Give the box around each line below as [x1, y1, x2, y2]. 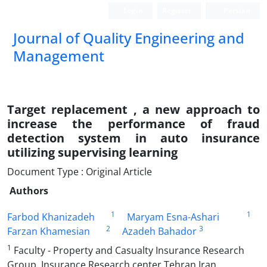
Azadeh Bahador [122, 225, 197, 238]
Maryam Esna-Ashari [126, 210, 219, 223]
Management [13, 46, 104, 66]
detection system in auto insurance [7, 130, 260, 146]
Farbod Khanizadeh [7, 210, 95, 223]
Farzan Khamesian [7, 225, 90, 238]
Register [162, 5, 192, 15]
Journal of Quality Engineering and [13, 28, 244, 48]
